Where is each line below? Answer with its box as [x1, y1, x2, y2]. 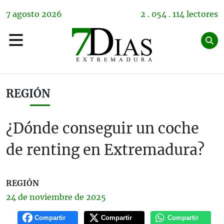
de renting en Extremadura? [6, 141, 204, 159]
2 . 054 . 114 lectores [140, 9, 218, 19]
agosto [12, 9, 39, 19]
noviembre [29, 192, 72, 202]
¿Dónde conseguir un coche [6, 119, 199, 137]
